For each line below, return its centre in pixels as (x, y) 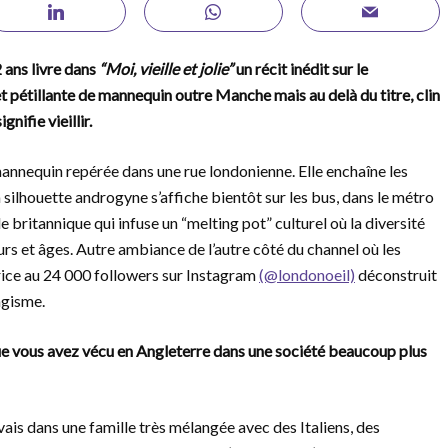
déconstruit (396, 274)
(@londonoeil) (307, 274)
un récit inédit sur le (300, 68)
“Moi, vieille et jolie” (166, 68)
